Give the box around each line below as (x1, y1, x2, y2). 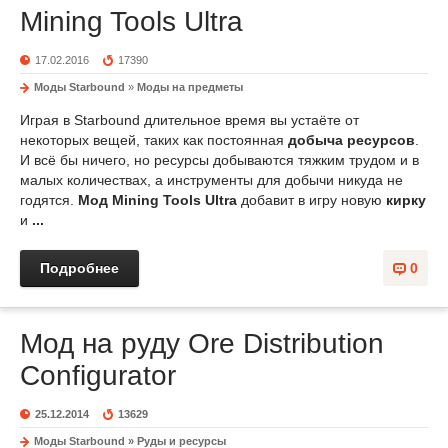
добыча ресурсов (288, 132, 415, 148)
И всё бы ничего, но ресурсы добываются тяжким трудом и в (20, 152, 419, 168)
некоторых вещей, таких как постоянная (20, 132, 288, 148)
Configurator (20, 360, 176, 391)
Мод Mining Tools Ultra (78, 192, 237, 208)
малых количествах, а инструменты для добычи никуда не (20, 172, 403, 188)
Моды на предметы (137, 81, 243, 93)
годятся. (20, 192, 78, 208)
